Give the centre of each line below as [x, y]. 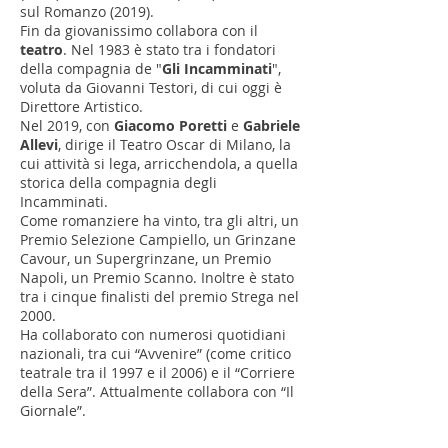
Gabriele [271, 125]
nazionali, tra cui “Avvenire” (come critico [155, 353]
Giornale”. [55, 410]
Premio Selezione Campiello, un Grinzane [158, 239]
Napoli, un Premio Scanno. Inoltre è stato [157, 277]
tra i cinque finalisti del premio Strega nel [159, 296]
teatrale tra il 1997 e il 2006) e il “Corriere [157, 372]
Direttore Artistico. [81, 106]
